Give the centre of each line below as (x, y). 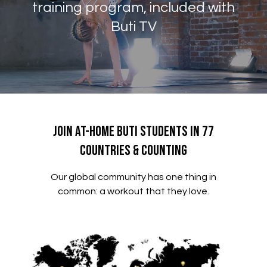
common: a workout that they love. (133, 191)
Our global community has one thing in (133, 177)
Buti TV (133, 27)
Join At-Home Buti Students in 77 (133, 131)
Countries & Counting (133, 150)
